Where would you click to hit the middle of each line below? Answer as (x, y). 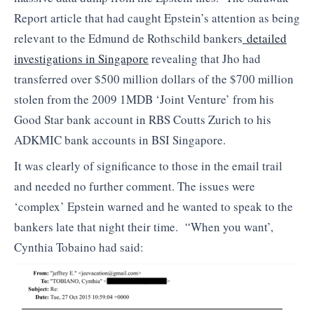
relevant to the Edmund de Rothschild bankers (128, 38)
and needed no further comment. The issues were (135, 186)
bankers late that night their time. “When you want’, (144, 227)
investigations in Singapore (81, 58)
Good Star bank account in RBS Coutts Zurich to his (143, 119)
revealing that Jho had (205, 58)
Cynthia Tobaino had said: (79, 247)
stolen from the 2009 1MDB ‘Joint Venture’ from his (144, 99)
